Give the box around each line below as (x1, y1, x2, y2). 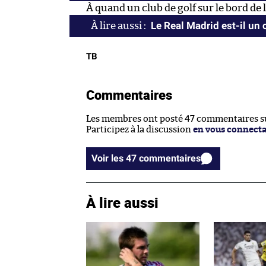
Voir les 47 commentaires (139, 153, 201, 164)
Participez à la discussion (86, 125, 193, 135)
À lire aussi (86, 193, 159, 213)
